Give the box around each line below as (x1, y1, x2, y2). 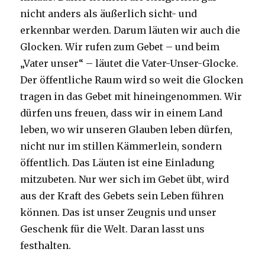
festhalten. (20, 240, 72, 252)
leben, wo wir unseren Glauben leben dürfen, (20, 124, 233, 136)
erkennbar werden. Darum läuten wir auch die (20, 24, 241, 37)
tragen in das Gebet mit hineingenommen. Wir (20, 91, 243, 103)
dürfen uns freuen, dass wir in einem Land (20, 107, 223, 119)
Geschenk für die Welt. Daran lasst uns (20, 223, 205, 235)
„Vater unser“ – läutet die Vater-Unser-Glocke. (20, 57, 239, 70)
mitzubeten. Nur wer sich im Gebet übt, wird (20, 173, 230, 186)
